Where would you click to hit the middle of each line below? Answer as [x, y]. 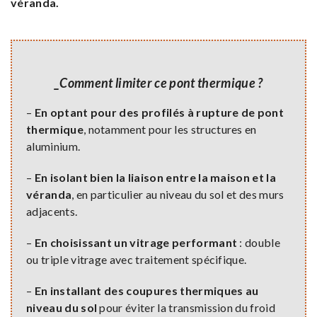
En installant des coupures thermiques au [146, 291]
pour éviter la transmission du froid [186, 308]
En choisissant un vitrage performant [136, 243]
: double [259, 243]
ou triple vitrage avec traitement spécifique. [137, 260]
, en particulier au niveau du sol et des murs [178, 195]
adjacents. [52, 212]
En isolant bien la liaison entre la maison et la [155, 178]
